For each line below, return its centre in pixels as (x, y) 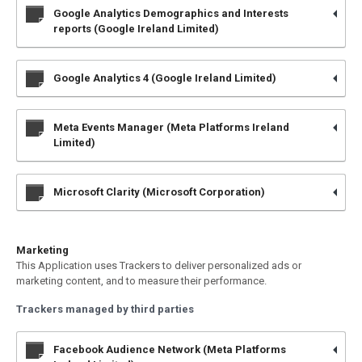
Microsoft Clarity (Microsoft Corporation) (159, 192)
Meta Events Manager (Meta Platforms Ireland (171, 127)
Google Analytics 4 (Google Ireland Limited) (165, 78)
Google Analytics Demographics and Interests (171, 13)
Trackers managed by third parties (105, 309)
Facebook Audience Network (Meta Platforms (170, 349)
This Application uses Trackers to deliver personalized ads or (159, 265)
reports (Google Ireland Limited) (136, 29)
